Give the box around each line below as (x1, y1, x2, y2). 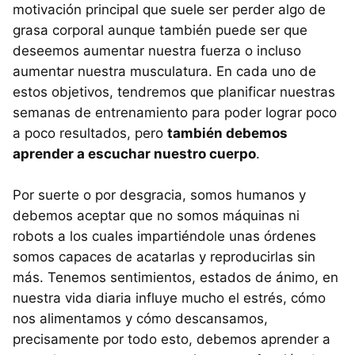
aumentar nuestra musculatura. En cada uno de (13, 63, 316, 79)
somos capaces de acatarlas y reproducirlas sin (13, 248, 315, 265)
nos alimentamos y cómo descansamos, (13, 310, 268, 326)
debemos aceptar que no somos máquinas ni (13, 207, 300, 223)
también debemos (167, 124, 288, 141)
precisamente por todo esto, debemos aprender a (13, 330, 330, 347)
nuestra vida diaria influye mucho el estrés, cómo (13, 289, 326, 306)
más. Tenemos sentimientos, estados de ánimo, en (13, 269, 338, 285)
